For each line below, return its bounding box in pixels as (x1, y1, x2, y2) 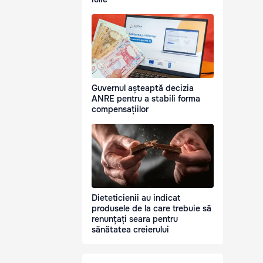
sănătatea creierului (92, 224, 169, 235)
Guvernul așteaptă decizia (92, 83, 194, 94)
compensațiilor (92, 104, 149, 115)
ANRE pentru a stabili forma (92, 93, 200, 104)
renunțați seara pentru (92, 214, 178, 225)
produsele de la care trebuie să (92, 203, 211, 214)
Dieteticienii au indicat (92, 193, 180, 204)
